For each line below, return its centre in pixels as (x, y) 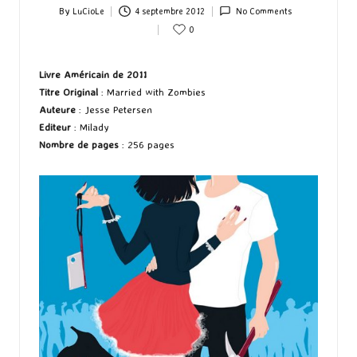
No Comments (263, 12)
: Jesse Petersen (116, 110)
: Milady (90, 127)
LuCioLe (88, 12)
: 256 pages (147, 145)
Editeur (55, 127)
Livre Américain (74, 75)
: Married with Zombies (152, 92)
